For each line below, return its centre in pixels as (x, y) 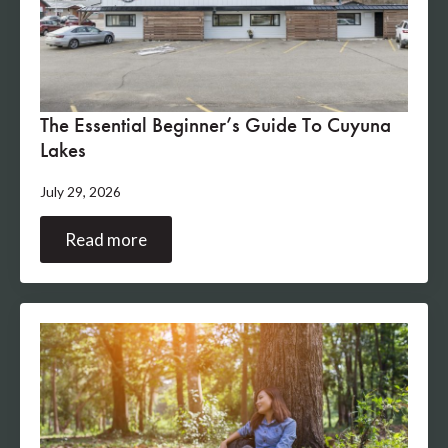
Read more (106, 240)
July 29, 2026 (80, 192)
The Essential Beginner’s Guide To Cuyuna (215, 125)
